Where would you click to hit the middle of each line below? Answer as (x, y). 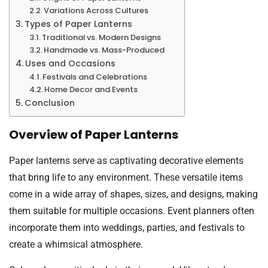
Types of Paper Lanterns (78, 24)
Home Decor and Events (91, 90)
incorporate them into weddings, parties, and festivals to (127, 228)
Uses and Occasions (70, 64)
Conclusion (49, 103)
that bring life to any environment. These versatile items (126, 178)
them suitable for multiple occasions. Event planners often (132, 211)
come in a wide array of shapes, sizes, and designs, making (133, 194)
